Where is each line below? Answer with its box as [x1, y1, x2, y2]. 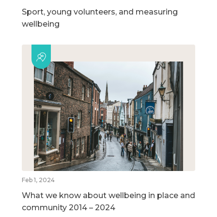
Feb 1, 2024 [22, 176, 55, 184]
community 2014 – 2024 [22, 203, 115, 213]
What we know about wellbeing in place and [22, 191, 195, 201]
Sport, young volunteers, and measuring [22, 7, 178, 17]
